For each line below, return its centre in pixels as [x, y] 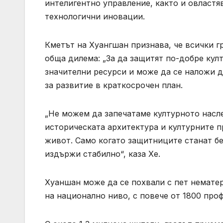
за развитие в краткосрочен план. [114, 85]
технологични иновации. [95, 17]
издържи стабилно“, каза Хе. [103, 154]
